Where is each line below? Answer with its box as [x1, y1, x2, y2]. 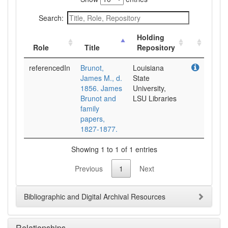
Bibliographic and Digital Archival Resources [24, 191, 165, 202]
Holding [137, 32, 164, 42]
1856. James [80, 83, 122, 93]
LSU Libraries [133, 93, 177, 103]
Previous [75, 163, 103, 174]
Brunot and [80, 93, 116, 103]
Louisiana [133, 63, 164, 73]
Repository [137, 42, 175, 52]
